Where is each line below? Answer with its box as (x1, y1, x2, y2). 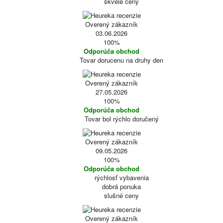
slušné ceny (104, 191, 139, 200)
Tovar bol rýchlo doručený (84, 114, 159, 123)
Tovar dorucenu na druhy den (80, 55, 163, 65)
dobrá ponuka (102, 182, 141, 191)
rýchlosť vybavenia (94, 173, 149, 182)
